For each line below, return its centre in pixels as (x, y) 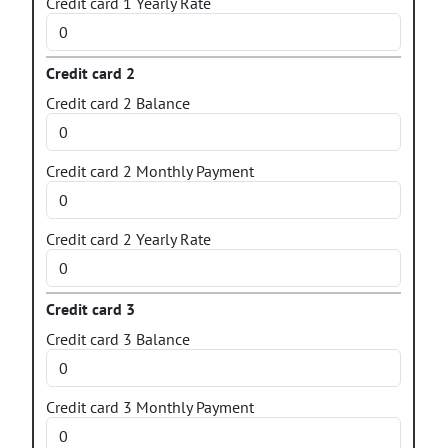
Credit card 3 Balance (118, 339)
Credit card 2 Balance (118, 103)
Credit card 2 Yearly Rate (128, 239)
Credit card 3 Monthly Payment (150, 407)
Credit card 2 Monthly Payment (150, 171)
